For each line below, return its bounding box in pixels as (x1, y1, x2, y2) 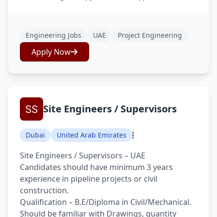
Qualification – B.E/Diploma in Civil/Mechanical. (20, 197, 191, 207)
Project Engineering (118, 31, 182, 40)
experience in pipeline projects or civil (20, 173, 157, 184)
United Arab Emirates (57, 130, 126, 139)
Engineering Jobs (26, 31, 81, 40)
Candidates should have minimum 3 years (20, 162, 173, 172)
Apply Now (31, 46, 71, 57)
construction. (20, 185, 69, 196)
